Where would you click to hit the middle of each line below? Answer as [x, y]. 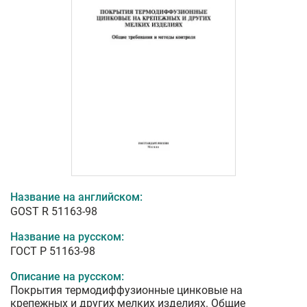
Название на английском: [76, 197]
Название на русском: [67, 237]
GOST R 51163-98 [54, 212]
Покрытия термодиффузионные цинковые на [126, 291]
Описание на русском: [67, 277]
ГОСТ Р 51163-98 [53, 251]
